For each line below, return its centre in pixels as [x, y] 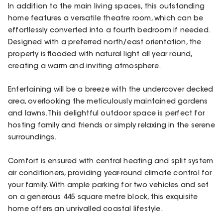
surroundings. [32, 138]
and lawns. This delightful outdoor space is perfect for [107, 114]
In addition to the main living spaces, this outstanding [107, 7]
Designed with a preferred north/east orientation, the [105, 43]
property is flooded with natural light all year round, [100, 55]
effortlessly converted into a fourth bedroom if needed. [109, 31]
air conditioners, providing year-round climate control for [110, 173]
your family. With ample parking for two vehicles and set [109, 185]
